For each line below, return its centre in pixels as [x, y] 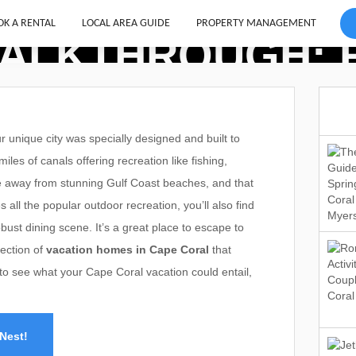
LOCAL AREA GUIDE [126, 23]
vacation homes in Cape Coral [128, 250]
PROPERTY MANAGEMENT [256, 23]
